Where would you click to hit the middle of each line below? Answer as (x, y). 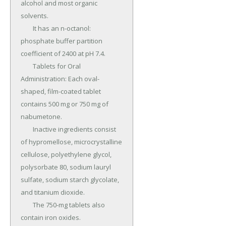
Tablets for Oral (27, 66)
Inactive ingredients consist (27, 129)
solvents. (35, 16)
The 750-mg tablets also (27, 205)
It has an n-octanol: (27, 29)
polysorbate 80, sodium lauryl (66, 167)
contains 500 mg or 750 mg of (65, 104)
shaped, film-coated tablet (61, 92)
